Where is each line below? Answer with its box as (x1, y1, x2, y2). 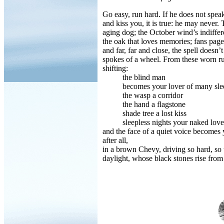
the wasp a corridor (102, 91, 183, 99)
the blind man (102, 73, 165, 81)
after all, (102, 136, 128, 144)
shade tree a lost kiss (102, 109, 186, 117)
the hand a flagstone (102, 100, 185, 108)
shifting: (102, 64, 128, 72)
